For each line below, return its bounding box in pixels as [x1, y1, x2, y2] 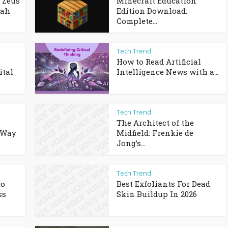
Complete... [117, 16, 157, 26]
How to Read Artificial [117, 56, 201, 67]
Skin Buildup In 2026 [117, 189, 197, 199]
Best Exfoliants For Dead [117, 179, 210, 189]
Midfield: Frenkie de [117, 128, 193, 138]
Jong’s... [117, 138, 146, 148]
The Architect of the [117, 118, 194, 128]
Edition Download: [117, 6, 187, 16]
